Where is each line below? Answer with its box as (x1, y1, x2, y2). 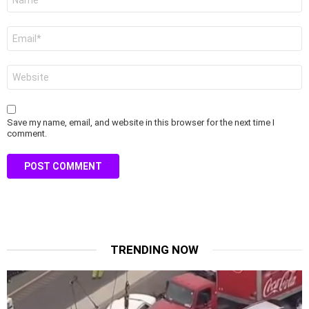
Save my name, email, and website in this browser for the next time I (7, 117, 275, 128)
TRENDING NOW (110, 243, 199, 257)
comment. (7, 128, 47, 139)
